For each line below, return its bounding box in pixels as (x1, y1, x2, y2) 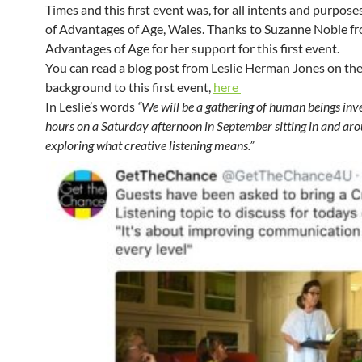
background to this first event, (45, 79, 213, 95)
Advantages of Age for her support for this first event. (45, 40, 339, 57)
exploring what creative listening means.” (45, 137, 254, 154)
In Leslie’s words (45, 99, 137, 115)
